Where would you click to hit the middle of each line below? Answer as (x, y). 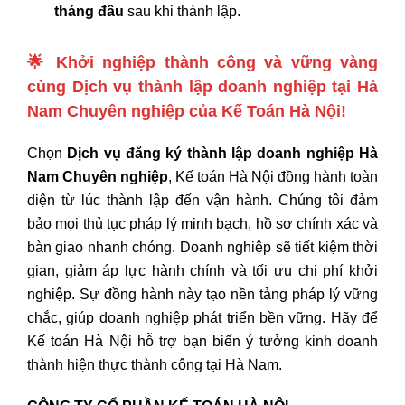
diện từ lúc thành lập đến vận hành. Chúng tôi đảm (202, 200)
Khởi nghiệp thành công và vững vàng (217, 62)
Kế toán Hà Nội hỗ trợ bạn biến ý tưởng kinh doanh (202, 341)
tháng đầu (89, 11)
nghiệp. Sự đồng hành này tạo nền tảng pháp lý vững (202, 294)
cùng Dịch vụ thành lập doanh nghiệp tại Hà (202, 86)
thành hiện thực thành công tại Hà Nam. (155, 364)
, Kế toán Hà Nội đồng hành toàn (273, 176)
